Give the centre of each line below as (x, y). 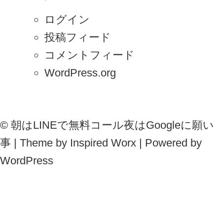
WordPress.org (80, 73)
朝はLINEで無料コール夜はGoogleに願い (112, 125)
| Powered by (169, 143)
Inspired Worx (103, 143)
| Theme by (40, 143)
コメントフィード (89, 55)
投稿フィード (77, 37)
